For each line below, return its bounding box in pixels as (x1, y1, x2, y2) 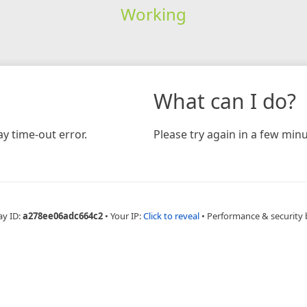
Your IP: (110, 209, 143, 222)
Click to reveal (143, 209, 199, 222)
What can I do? (153, 86, 296, 115)
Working (120, 2, 186, 25)
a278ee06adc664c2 (22, 209, 103, 222)
